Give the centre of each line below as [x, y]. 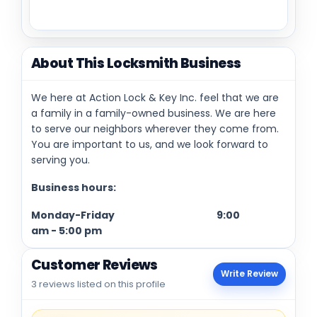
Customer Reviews [94, 265]
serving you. [60, 160]
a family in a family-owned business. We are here [154, 113]
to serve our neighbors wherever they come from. [155, 128]
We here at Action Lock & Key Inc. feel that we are [155, 97]
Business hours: [74, 187]
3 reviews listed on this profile [98, 284]
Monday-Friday [124, 215]
